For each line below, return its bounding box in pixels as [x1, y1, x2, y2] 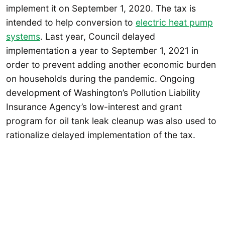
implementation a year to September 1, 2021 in [6, 45, 198, 56]
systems [6, 31, 40, 42]
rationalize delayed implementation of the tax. [6, 130, 195, 141]
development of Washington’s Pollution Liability [6, 87, 200, 98]
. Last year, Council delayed [40, 31, 155, 42]
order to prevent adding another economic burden [6, 59, 216, 70]
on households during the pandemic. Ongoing [6, 73, 195, 84]
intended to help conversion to [6, 17, 136, 28]
